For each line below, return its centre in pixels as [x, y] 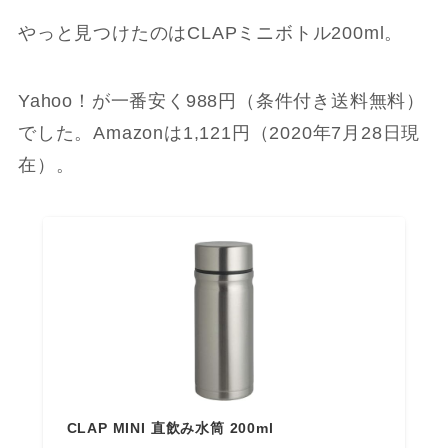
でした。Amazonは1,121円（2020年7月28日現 [219, 132]
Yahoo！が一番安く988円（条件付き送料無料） [221, 100]
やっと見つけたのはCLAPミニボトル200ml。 [210, 33]
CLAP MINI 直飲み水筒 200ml [170, 427]
